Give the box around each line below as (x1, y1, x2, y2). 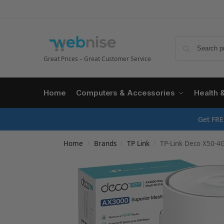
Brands (93, 139, 116, 148)
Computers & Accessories (76, 88, 175, 97)
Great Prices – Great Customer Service (43, 54, 151, 63)
